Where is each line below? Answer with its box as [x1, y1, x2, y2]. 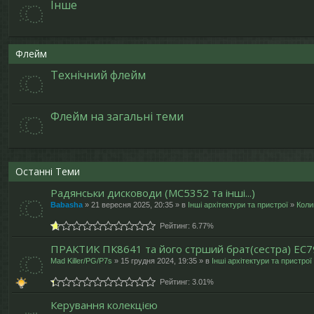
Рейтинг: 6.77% [156, 221, 214, 230]
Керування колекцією [50, 298, 158, 312]
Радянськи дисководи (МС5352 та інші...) [50, 186, 255, 200]
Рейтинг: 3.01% [156, 278, 214, 286]
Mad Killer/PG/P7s [50, 257, 112, 265]
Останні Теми [15, 165, 80, 178]
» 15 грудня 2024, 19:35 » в [112, 257, 212, 265]
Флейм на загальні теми [50, 109, 184, 124]
